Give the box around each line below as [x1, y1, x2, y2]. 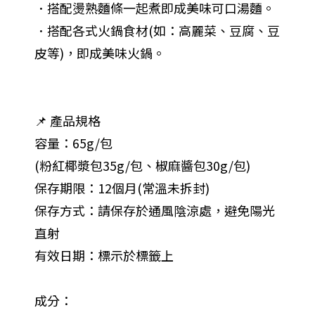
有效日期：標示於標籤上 [34, 246, 174, 265]
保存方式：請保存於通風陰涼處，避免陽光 [34, 201, 275, 220]
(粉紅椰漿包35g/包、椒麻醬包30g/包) [34, 156, 250, 175]
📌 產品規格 [34, 111, 101, 130]
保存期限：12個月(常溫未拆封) [34, 179, 210, 198]
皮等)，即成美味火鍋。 [34, 44, 165, 63]
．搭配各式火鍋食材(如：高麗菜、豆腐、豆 [34, 21, 280, 40]
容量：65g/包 [34, 134, 112, 153]
